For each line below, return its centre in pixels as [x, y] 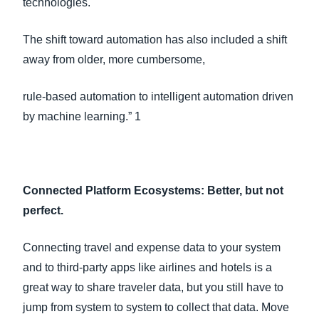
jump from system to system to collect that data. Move [156, 307]
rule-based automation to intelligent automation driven [158, 96]
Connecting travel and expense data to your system [152, 247]
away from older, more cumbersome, [117, 59]
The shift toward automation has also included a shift [155, 40]
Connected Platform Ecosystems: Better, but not [153, 190]
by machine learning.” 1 [83, 116]
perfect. [46, 210]
